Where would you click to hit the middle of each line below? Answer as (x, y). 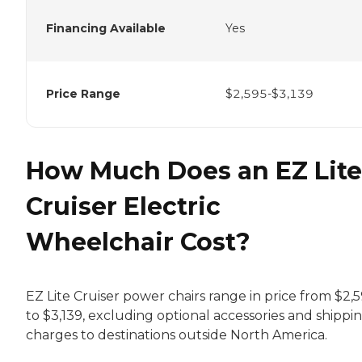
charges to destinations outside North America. (177, 335)
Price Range (83, 93)
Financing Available (106, 28)
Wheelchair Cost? (138, 242)
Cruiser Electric (123, 206)
